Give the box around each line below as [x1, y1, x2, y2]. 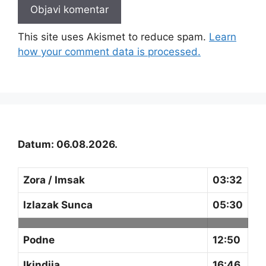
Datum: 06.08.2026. [18, 138, 118, 151]
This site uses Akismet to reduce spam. [18, 31, 209, 43]
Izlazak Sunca [23, 198, 93, 211]
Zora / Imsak [23, 173, 85, 186]
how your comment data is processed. [18, 46, 201, 58]
